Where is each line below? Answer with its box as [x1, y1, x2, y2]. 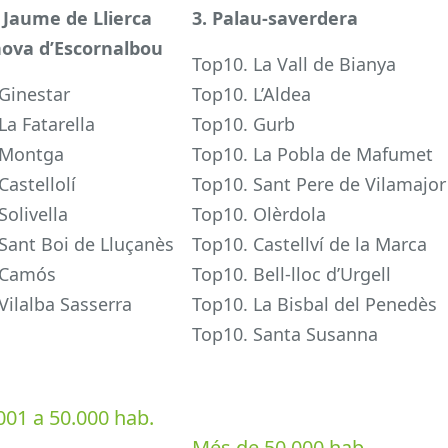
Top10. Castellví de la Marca [192, 232, 428, 257]
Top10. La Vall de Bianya [192, 52, 397, 77]
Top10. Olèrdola [192, 202, 327, 227]
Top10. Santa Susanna [192, 322, 379, 347]
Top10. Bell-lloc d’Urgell [192, 262, 392, 287]
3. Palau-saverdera [192, 6, 359, 31]
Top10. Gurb [192, 112, 296, 137]
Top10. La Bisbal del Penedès [192, 292, 438, 317]
